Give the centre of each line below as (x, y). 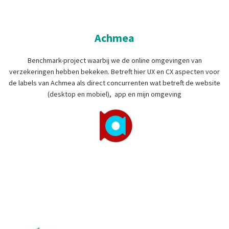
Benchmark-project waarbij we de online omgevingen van (114, 61)
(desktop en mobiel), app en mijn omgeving (114, 94)
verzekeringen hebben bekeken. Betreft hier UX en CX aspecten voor (114, 72)
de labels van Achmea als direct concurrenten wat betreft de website (114, 83)
